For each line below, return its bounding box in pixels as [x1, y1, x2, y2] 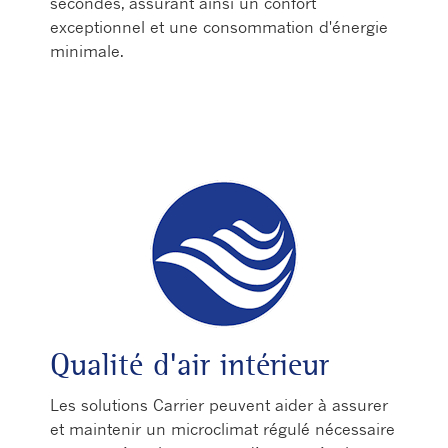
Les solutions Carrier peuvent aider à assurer [50, 395, 388, 415]
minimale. [50, 41, 124, 61]
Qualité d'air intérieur [50, 345, 329, 384]
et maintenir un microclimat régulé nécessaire [50, 419, 395, 439]
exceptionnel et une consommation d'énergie [50, 17, 388, 37]
